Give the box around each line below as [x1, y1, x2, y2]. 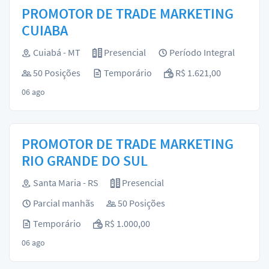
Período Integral [168, 46, 235, 58]
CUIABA [22, 21, 68, 40]
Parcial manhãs [31, 197, 94, 209]
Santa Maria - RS [31, 177, 98, 189]
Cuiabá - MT [31, 46, 80, 58]
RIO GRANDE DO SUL [22, 151, 148, 170]
